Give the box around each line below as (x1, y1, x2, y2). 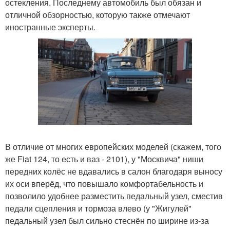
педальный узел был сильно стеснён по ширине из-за (5, 215, 209, 227)
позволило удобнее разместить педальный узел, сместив (5, 190, 223, 202)
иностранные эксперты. (5, 21, 95, 33)
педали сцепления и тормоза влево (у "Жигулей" (5, 202, 191, 215)
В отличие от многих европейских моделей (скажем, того (5, 141, 221, 153)
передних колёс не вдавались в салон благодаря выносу (5, 165, 222, 178)
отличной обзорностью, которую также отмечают (5, 8, 190, 21)
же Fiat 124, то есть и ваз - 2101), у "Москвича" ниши (5, 153, 203, 165)
